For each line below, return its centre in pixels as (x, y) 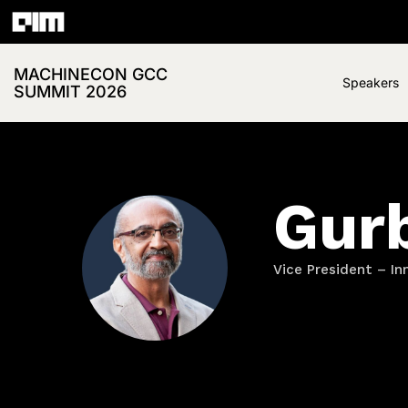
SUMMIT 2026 (70, 92)
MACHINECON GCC (91, 75)
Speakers (370, 83)
